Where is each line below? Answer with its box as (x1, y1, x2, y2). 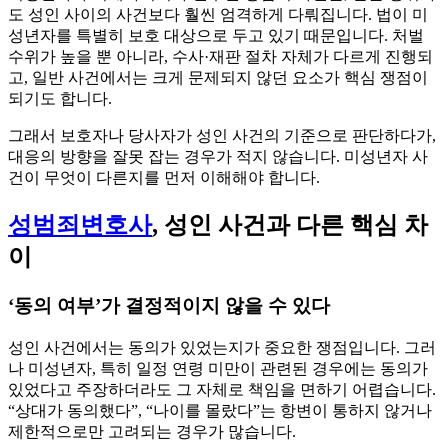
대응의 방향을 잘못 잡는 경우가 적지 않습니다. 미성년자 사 (8, 148, 428, 166)
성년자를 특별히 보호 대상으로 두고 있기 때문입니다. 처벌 (8, 27, 424, 45)
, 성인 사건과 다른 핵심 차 (152, 211, 428, 238)
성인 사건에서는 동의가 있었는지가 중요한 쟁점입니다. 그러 (8, 338, 436, 356)
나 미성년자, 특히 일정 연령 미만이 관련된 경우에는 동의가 (8, 359, 428, 377)
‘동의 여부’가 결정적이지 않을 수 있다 (8, 294, 330, 316)
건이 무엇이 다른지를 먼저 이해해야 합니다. (8, 169, 320, 187)
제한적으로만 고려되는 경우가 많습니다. (8, 422, 296, 440)
